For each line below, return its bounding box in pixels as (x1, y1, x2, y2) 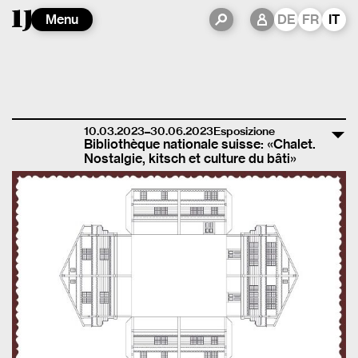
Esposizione (213, 124, 275, 138)
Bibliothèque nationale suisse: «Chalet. (84, 136, 316, 153)
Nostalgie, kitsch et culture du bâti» (84, 150, 296, 167)
